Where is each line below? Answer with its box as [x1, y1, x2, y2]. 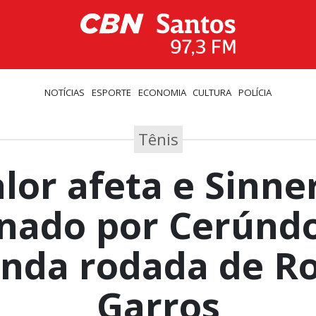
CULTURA [193, 86, 232, 99]
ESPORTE [91, 86, 131, 99]
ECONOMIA [138, 86, 186, 99]
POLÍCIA [238, 86, 272, 99]
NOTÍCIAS [44, 86, 85, 99]
